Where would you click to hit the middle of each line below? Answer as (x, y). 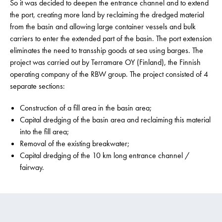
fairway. (33, 167)
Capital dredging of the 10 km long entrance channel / (105, 155)
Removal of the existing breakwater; (75, 143)
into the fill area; (44, 132)
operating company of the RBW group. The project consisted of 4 (109, 74)
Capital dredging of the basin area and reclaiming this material (115, 120)
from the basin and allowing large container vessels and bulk (103, 27)
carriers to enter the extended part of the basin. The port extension (111, 38)
